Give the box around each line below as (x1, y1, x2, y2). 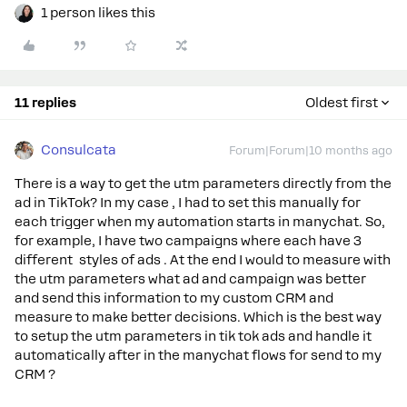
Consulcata (41, 143, 116, 158)
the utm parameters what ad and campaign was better (15, 272, 366, 287)
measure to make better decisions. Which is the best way (15, 310, 382, 325)
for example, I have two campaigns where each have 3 (15, 233, 362, 249)
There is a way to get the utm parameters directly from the (15, 176, 392, 192)
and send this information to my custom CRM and (15, 291, 333, 306)
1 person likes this (41, 5, 155, 21)
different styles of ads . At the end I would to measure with (15, 253, 391, 268)
